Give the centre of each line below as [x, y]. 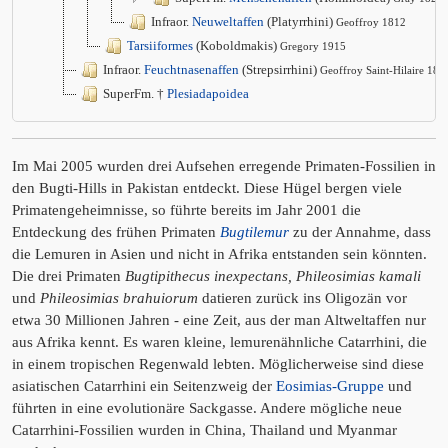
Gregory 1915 [313, 46]
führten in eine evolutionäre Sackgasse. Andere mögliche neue [207, 408]
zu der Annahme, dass [360, 232]
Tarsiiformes [160, 46]
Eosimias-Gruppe [330, 386]
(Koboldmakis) [236, 46]
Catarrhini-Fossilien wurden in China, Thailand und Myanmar [204, 430]
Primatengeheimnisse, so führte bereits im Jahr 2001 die [186, 210]
